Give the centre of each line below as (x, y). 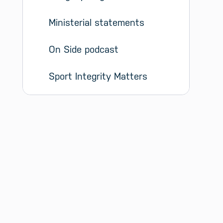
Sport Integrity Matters (98, 76)
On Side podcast (84, 49)
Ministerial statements (97, 22)
